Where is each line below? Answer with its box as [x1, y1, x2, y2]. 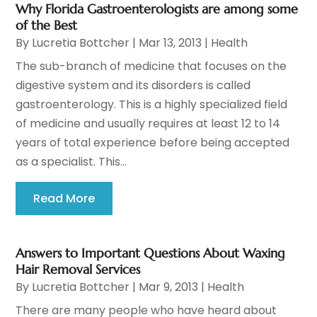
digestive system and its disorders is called [16, 77, 251, 94]
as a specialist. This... [16, 154, 127, 171]
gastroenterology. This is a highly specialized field [16, 96, 288, 113]
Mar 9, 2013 [139, 279, 199, 296]
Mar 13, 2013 [139, 35, 202, 52]
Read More [33, 190, 96, 207]
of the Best [16, 17, 78, 34]
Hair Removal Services [16, 261, 141, 278]
